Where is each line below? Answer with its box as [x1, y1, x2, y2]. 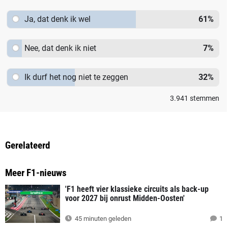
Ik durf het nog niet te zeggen [24, 72, 128, 82]
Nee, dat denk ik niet [24, 43, 96, 53]
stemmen [188, 94, 219, 102]
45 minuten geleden [73, 215, 131, 223]
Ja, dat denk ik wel [24, 14, 91, 24]
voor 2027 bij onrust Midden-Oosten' [65, 193, 185, 203]
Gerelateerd [5, 139, 50, 151]
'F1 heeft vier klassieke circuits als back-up [65, 184, 209, 194]
